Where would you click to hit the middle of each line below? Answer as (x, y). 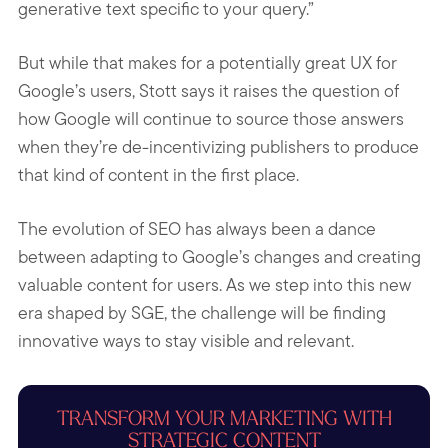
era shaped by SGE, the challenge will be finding (202, 312)
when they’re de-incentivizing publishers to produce (218, 146)
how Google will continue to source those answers (211, 118)
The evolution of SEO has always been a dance (197, 228)
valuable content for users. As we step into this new (214, 284)
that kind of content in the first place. (158, 174)
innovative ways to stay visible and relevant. (186, 340)
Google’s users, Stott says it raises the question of (208, 90)
